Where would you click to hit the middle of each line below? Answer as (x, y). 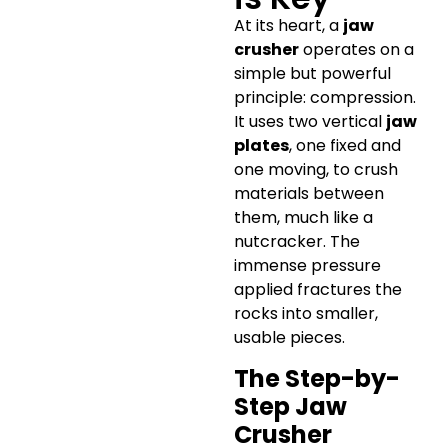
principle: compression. (325, 98)
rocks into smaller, (306, 314)
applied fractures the (318, 290)
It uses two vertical (310, 122)
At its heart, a (288, 26)
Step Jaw (290, 406)
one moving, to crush (316, 170)
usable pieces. (289, 338)
